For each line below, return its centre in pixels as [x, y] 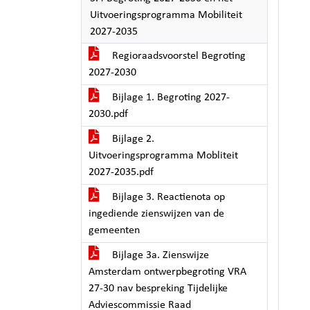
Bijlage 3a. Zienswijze [159, 255]
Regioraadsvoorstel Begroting [177, 56]
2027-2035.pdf [121, 172]
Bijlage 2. [132, 139]
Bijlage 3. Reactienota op [167, 197]
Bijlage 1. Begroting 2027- [170, 98]
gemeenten [114, 230]
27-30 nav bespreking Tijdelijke [158, 289]
